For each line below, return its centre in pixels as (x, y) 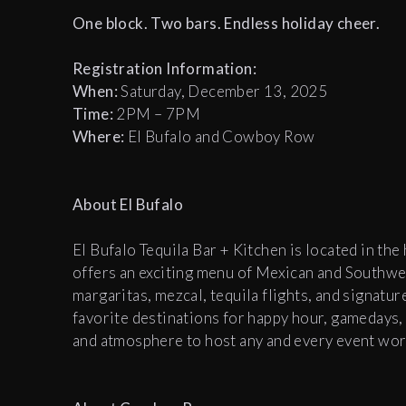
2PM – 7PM (157, 114)
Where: (99, 137)
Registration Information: (166, 69)
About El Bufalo (130, 205)
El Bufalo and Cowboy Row (221, 137)
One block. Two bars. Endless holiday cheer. (227, 24)
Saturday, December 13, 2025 (223, 92)
